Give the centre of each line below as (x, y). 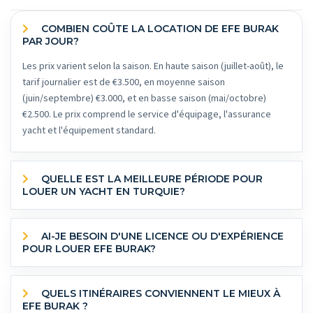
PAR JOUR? (51, 42)
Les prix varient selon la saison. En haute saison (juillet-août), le (153, 67)
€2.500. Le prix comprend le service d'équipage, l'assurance (147, 115)
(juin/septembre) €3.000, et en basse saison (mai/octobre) (144, 99)
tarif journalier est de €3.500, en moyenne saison (124, 83)
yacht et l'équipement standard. (89, 131)
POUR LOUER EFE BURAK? (89, 249)
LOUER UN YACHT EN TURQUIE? (104, 192)
